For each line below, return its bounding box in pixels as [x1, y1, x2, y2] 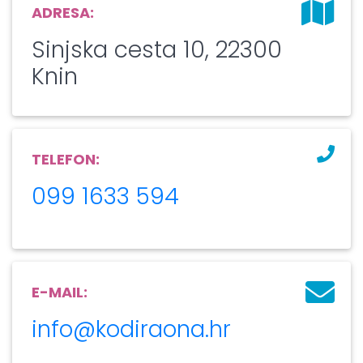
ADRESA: [32, 2, 94, 23]
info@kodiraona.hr [32, 313, 231, 345]
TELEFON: [32, 148, 100, 169]
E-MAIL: [32, 281, 88, 302]
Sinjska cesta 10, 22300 [32, 33, 282, 66]
